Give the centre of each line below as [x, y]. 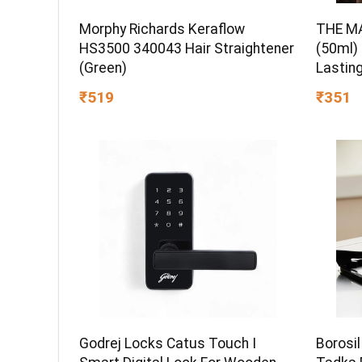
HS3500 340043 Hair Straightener [187, 49]
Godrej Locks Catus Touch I [168, 343]
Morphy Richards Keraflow [162, 29]
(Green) [103, 68]
